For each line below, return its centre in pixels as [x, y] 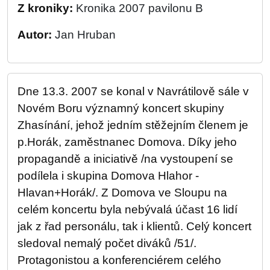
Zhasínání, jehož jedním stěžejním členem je [133, 125]
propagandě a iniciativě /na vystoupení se [125, 159]
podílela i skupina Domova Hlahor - [108, 176]
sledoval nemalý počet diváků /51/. [107, 243]
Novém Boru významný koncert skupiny [121, 108]
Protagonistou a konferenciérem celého [119, 260]
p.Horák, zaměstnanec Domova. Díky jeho [127, 142]
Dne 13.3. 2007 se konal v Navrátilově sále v [133, 91]
